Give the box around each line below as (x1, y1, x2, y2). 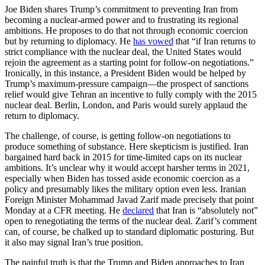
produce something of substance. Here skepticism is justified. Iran (5, 141, 248, 152)
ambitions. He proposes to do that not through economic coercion (5, 25, 248, 36)
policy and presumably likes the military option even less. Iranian (5, 184, 246, 195)
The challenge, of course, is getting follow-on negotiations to (5, 131, 231, 141)
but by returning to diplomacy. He (5, 36, 133, 47)
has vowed (133, 36, 173, 47)
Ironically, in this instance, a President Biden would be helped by (5, 68, 246, 79)
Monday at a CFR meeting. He (5, 205, 122, 216)
